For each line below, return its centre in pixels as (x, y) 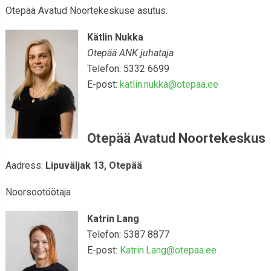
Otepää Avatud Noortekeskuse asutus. (86, 11)
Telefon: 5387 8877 (128, 234)
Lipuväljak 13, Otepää (92, 165)
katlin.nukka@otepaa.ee (169, 84)
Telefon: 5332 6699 (128, 69)
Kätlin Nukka (115, 37)
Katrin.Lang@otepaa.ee (168, 250)
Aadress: (24, 165)
